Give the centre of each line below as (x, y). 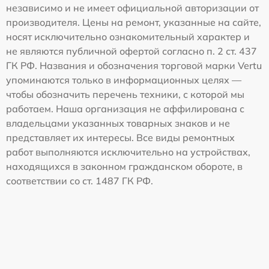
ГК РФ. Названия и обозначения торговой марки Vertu (134, 66)
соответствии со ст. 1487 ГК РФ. (80, 181)
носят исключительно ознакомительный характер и (128, 37)
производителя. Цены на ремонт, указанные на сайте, (134, 23)
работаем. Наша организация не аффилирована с (125, 109)
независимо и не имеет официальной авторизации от (132, 8)
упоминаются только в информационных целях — (124, 80)
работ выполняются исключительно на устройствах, (128, 152)
